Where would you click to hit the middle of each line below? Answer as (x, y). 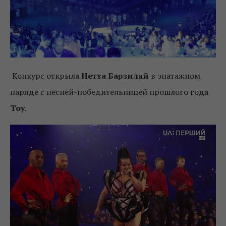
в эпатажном (175, 76)
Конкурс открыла (46, 76)
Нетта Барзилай (115, 76)
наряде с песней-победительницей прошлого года (109, 92)
